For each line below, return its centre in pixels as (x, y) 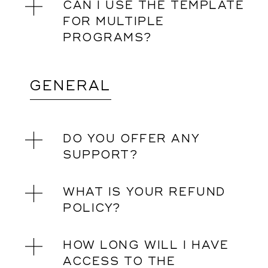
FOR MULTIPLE (114, 22)
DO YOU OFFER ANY (132, 139)
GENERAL (71, 86)
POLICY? (92, 208)
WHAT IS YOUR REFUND (144, 192)
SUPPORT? (100, 155)
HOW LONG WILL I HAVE (146, 245)
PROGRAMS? (107, 38)
